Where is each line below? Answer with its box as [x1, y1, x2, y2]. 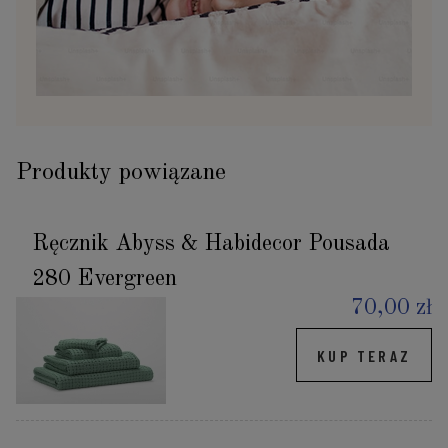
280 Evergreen [32, 268, 177, 291]
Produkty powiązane [16, 161, 226, 186]
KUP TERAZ [317, 345, 411, 365]
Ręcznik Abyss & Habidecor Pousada [32, 233, 390, 256]
